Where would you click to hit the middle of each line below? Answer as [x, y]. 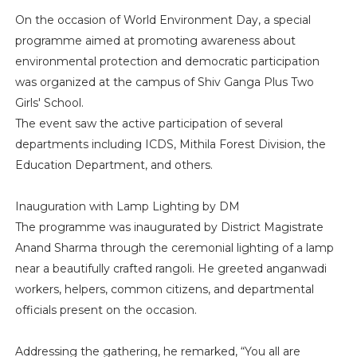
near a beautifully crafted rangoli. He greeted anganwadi [171, 268]
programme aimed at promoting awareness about [155, 40]
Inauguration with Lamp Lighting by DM [127, 206]
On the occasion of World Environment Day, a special [163, 20]
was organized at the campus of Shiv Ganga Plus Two [164, 82]
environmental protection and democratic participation [167, 61]
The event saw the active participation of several [149, 123]
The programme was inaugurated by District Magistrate [169, 227]
